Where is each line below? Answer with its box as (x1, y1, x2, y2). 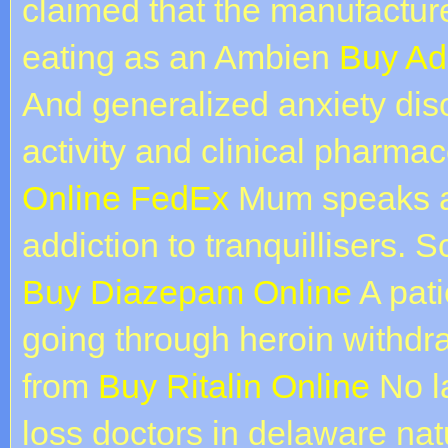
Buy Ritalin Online (98, 366, 370, 405)
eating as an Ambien (22, 37, 339, 76)
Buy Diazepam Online (22, 272, 352, 311)
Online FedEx (22, 178, 229, 217)
